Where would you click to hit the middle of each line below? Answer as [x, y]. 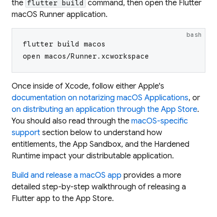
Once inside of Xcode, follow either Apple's [88, 86]
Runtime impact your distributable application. [93, 156]
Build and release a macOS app [67, 175]
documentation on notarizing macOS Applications [100, 98]
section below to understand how [101, 132]
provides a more [151, 175]
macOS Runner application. [60, 14]
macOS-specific [160, 121]
